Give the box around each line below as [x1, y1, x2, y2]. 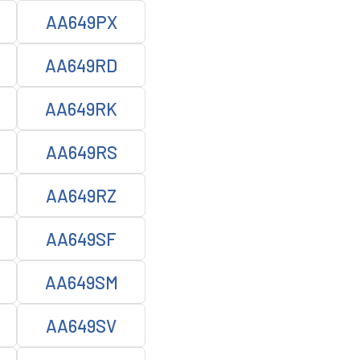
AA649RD [45, 55, 117, 76]
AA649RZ [46, 185, 117, 206]
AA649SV [46, 315, 117, 336]
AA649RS [45, 141, 117, 162]
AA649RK [45, 98, 117, 119]
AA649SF [46, 228, 117, 249]
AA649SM [44, 272, 118, 292]
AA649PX [45, 11, 117, 32]
